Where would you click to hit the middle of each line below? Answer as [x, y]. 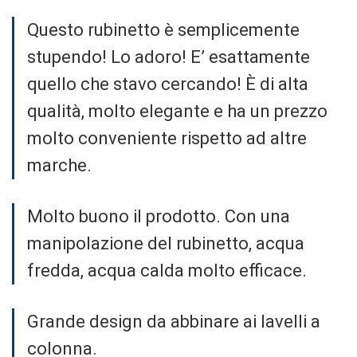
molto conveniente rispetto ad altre [167, 138]
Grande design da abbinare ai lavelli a [174, 322]
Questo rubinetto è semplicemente [163, 30]
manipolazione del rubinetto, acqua [166, 243]
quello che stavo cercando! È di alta [168, 84]
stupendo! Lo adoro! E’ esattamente [169, 57]
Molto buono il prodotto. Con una [159, 216]
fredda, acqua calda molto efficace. [167, 271]
